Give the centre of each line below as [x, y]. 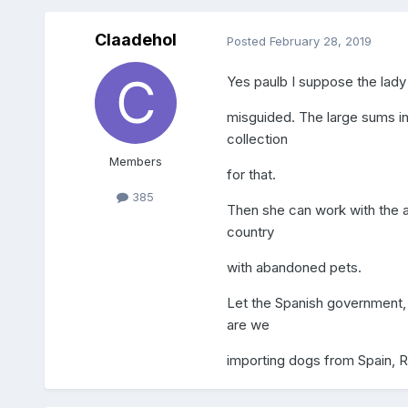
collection [257, 138]
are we [248, 324]
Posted [248, 41]
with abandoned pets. [294, 267]
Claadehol [135, 40]
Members [135, 162]
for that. [251, 174]
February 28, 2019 [320, 41]
